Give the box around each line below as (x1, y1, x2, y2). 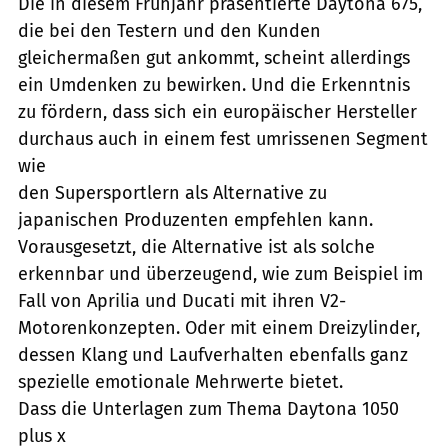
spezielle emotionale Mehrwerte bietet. (18, 370, 343, 393)
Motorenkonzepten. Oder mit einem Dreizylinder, (18, 316, 420, 339)
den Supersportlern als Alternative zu (18, 181, 327, 204)
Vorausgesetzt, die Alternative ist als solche (18, 235, 375, 258)
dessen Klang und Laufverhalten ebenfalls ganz (18, 343, 408, 366)
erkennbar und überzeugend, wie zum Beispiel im (18, 262, 423, 285)
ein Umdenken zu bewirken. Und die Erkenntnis (18, 73, 410, 96)
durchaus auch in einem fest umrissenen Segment (18, 127, 428, 150)
